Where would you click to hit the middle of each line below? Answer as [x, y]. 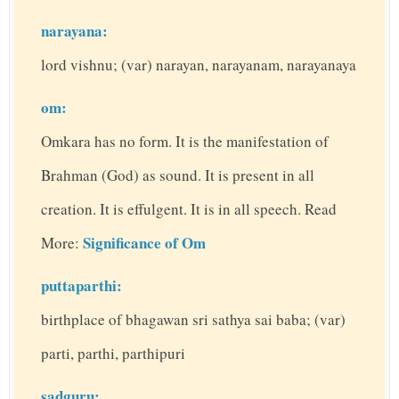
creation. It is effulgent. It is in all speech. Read [189, 209]
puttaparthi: [81, 286]
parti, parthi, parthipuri [113, 354]
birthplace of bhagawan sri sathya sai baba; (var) [193, 320]
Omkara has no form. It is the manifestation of [185, 142]
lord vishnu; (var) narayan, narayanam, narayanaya [199, 65]
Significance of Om [144, 243]
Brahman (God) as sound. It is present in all [178, 175]
